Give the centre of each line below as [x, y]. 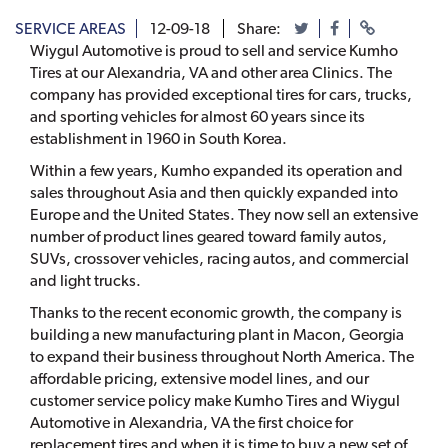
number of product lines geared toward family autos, [208, 237]
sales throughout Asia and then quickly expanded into [214, 193]
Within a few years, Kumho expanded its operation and [216, 171]
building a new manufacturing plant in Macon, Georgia [217, 335]
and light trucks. [85, 281]
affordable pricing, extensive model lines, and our [199, 379]
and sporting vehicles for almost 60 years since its [197, 117]
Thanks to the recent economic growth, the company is [216, 313]
